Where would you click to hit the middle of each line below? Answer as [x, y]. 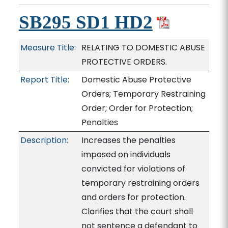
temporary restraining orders [140, 183]
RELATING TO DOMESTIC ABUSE [143, 48]
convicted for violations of [133, 169]
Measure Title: [48, 48]
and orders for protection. [133, 197]
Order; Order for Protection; [137, 108]
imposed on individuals [126, 154]
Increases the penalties [128, 140]
